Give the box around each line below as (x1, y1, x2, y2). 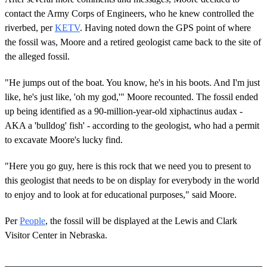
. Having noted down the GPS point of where (80, 22, 251, 33)
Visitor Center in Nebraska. (5, 229, 107, 240)
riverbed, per (5, 22, 55, 33)
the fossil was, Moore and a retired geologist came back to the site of (5, 36, 261, 47)
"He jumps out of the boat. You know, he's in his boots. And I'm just (5, 77, 260, 88)
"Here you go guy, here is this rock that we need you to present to (5, 160, 251, 171)
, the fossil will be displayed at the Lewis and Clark (45, 215, 237, 226)
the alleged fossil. (5, 51, 70, 61)
